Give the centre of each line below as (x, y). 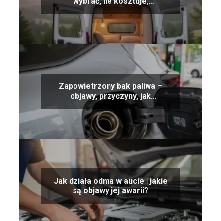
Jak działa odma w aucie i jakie (110, 181)
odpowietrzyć (110, 106)
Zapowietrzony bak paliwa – (110, 86)
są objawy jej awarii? (110, 190)
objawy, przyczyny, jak (110, 96)
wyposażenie (110, 11)
